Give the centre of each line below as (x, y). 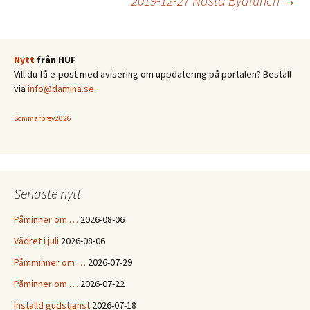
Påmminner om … (50, 262)
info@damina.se (61, 89)
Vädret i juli (36, 241)
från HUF (56, 60)
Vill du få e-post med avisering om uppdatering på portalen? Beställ (153, 74)
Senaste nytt (47, 193)
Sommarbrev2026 (43, 118)
